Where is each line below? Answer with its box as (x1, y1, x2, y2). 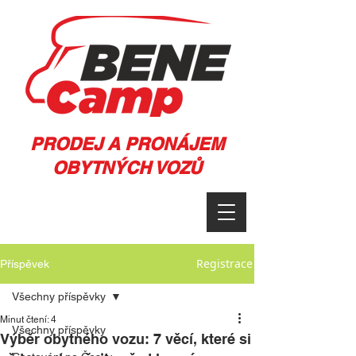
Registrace (196, 256, 253, 271)
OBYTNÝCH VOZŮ (52, 157, 202, 178)
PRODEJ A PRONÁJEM (30, 133, 224, 154)
